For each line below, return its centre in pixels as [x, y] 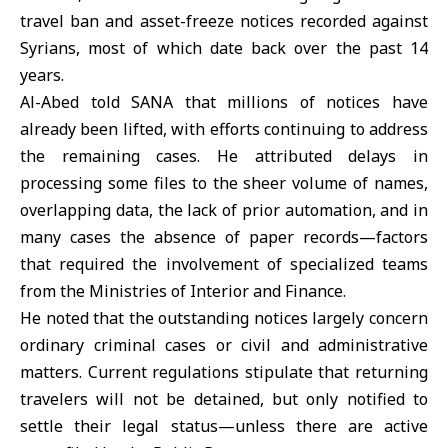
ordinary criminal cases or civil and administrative [224, 345]
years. [42, 75]
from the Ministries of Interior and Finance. [183, 291]
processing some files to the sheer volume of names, [224, 183]
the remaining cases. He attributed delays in [224, 156]
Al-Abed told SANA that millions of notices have [224, 102]
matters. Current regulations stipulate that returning [224, 372]
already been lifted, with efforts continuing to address [224, 129]
